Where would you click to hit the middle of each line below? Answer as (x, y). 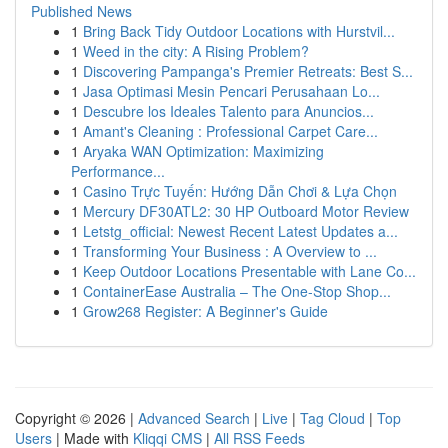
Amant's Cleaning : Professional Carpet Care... (230, 131)
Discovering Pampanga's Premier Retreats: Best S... (248, 71)
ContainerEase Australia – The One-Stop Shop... (237, 291)
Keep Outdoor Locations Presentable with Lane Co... (249, 271)
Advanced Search (194, 418)
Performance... (118, 171)
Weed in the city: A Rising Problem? (196, 51)
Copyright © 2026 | (76, 418)
